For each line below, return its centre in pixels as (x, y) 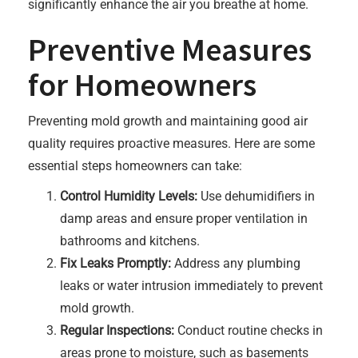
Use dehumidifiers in (256, 196)
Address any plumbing (236, 263)
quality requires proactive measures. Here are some (171, 143)
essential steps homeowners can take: (135, 166)
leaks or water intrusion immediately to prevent (191, 286)
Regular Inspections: (117, 330)
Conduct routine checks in (249, 330)
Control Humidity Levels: (129, 196)
